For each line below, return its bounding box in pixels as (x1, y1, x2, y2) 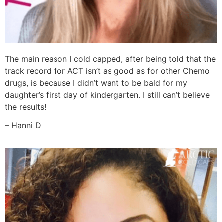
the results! (5, 101, 46, 111)
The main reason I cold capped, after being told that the (5, 54, 216, 64)
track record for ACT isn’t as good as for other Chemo (5, 65, 210, 76)
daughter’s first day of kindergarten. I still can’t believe (5, 89, 210, 100)
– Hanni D (5, 120, 41, 131)
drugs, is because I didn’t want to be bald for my (5, 77, 187, 88)
